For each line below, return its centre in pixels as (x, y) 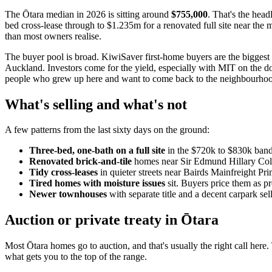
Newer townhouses (68, 194)
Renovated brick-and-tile (80, 161)
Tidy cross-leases (63, 172)
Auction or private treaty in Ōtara (112, 220)
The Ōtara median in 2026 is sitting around (88, 14)
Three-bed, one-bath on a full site (97, 151)
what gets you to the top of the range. (76, 257)
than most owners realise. (53, 36)
